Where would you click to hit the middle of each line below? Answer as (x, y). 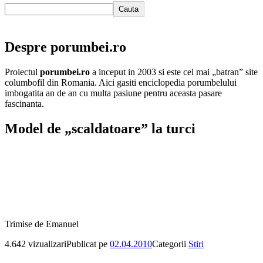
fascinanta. (24, 103)
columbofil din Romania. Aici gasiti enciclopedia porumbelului (121, 82)
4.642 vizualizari (36, 244)
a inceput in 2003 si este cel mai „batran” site (174, 72)
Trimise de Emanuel (42, 224)
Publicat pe (88, 244)
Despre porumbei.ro (65, 47)
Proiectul (22, 72)
